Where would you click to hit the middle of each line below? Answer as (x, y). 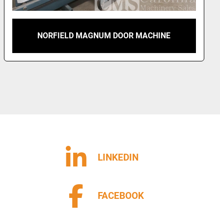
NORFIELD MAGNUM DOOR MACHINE (104, 36)
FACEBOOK (121, 196)
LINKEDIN (118, 157)
